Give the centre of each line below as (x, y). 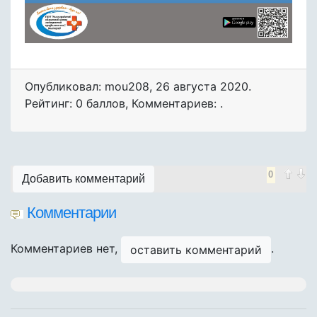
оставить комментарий (196, 250)
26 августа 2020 (202, 87)
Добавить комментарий (83, 179)
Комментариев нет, (66, 249)
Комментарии (71, 213)
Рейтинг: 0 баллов (75, 104)
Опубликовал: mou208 (87, 87)
